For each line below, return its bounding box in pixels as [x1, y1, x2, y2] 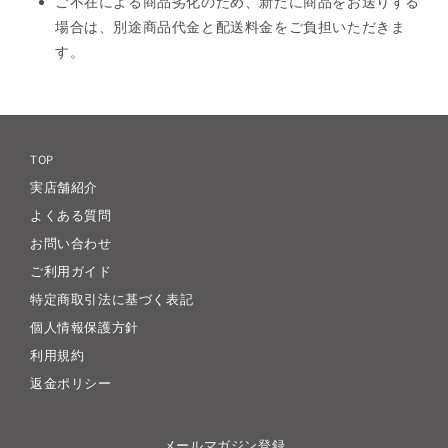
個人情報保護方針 [30, 319, 139, 336]
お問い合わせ [30, 235, 112, 252]
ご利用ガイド [30, 263, 112, 280]
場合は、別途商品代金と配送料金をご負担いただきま [55, 17, 406, 36]
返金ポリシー [30, 375, 112, 392]
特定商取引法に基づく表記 [30, 291, 194, 308]
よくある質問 [30, 207, 112, 224]
